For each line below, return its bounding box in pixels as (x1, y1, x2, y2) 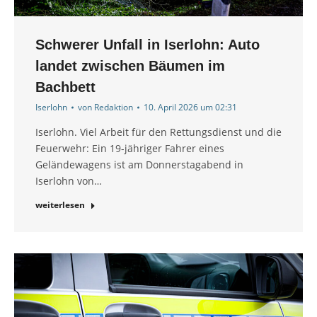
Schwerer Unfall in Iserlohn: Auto (35, 37, 260, 53)
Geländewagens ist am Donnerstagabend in (35, 158, 243, 172)
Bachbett (35, 79, 96, 96)
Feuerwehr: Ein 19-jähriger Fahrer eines (35, 142, 224, 156)
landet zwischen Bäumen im (35, 58, 225, 74)
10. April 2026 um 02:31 (144, 101, 237, 114)
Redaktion (94, 101, 133, 114)
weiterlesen (35, 199, 85, 212)
